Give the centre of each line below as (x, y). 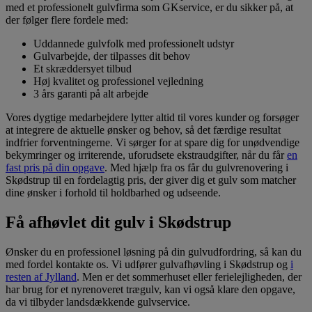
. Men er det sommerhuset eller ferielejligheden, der (189, 277)
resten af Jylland (41, 277)
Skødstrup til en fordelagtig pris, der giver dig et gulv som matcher (151, 180)
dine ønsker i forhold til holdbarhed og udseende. (113, 193)
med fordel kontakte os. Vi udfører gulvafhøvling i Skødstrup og (148, 265)
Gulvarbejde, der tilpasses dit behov (112, 56)
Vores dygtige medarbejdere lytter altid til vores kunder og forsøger (152, 118)
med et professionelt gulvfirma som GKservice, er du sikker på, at (149, 8)
